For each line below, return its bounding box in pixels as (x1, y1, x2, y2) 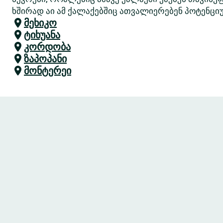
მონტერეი (24, 65, 71, 77)
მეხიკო (24, 17, 57, 29)
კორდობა (24, 41, 71, 53)
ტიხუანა (24, 29, 60, 41)
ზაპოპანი (24, 53, 67, 65)
